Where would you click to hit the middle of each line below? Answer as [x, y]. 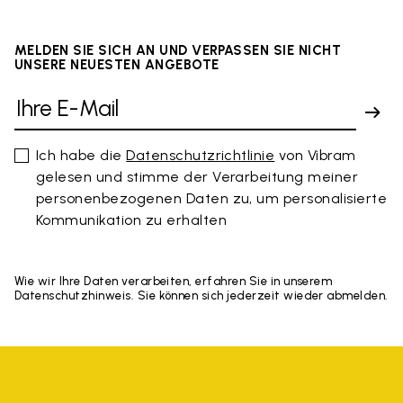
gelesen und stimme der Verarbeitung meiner [197, 177]
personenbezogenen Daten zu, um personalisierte [212, 198]
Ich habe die [81, 155]
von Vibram [315, 155]
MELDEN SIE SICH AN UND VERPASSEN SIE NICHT [178, 50]
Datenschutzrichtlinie [201, 155]
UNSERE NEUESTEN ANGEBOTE [117, 65]
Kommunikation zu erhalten [131, 220]
